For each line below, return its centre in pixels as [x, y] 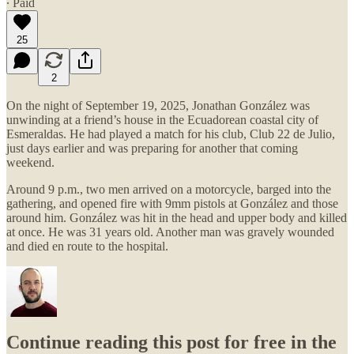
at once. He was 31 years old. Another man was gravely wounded [170, 232]
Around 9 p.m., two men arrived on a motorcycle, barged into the [169, 189]
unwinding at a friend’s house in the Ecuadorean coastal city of [162, 119]
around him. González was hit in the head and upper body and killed [177, 217]
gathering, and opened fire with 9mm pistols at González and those [172, 203]
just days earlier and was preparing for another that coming [152, 148]
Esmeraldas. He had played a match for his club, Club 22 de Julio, [171, 134]
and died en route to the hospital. [87, 246]
